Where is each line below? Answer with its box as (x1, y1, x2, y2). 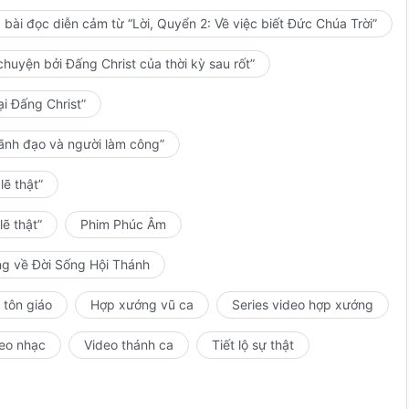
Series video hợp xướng (232, 297, 373, 312)
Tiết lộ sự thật (212, 337, 294, 352)
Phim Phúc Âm (80, 216, 166, 232)
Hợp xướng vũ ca (90, 297, 194, 312)
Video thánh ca (84, 337, 173, 352)
